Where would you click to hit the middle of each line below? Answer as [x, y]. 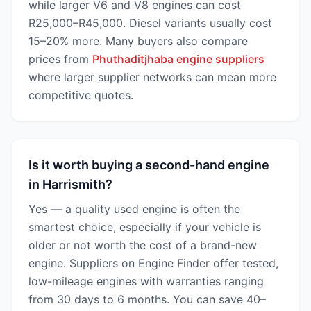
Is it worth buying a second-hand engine [149, 165]
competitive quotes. [81, 95]
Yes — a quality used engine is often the [134, 209]
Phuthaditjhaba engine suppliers [178, 59]
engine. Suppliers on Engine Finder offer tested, [153, 263]
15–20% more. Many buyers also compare [138, 41]
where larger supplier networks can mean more [152, 77]
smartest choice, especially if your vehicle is [145, 227]
